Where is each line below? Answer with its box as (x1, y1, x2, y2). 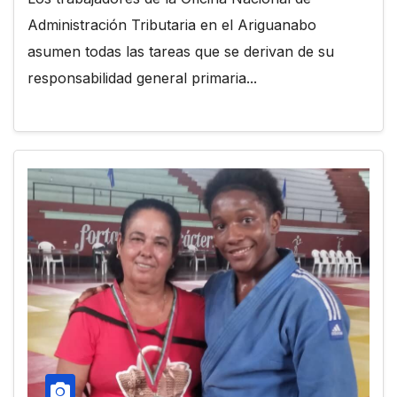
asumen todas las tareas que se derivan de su (27, 42, 334, 60)
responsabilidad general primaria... (27, 68, 257, 87)
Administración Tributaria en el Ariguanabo (27, 15, 316, 34)
